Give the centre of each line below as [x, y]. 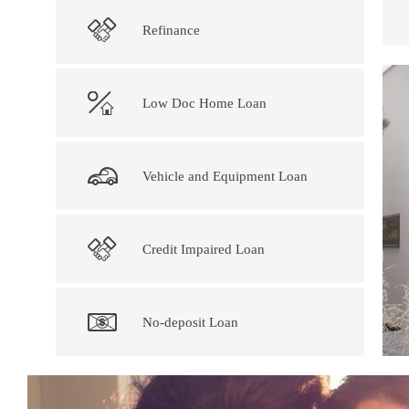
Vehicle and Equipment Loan [225, 176]
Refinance [171, 30]
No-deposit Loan [190, 322]
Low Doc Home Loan [204, 103]
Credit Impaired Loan [204, 249]
